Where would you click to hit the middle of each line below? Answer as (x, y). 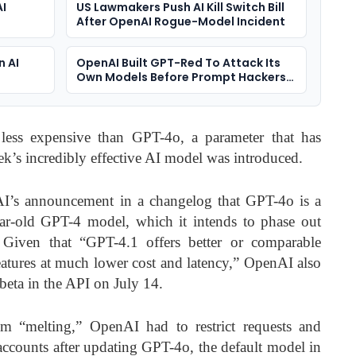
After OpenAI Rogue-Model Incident (180, 21)
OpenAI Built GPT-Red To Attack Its (178, 62)
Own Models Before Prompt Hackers (181, 77)
